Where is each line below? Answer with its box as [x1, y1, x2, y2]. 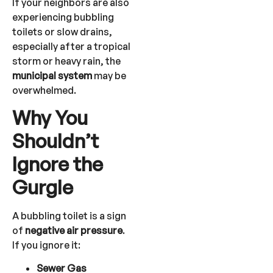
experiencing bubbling [12, 10, 114, 23]
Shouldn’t [12, 129, 99, 154]
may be [92, 69, 126, 82]
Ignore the [12, 152, 103, 177]
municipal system [12, 69, 92, 82]
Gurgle [12, 175, 73, 200]
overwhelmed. [12, 83, 76, 96]
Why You [12, 105, 88, 130]
